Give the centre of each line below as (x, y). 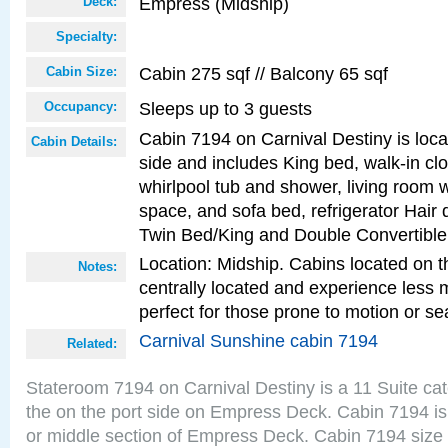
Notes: (97, 266)
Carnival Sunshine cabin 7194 (258, 340)
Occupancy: (80, 106)
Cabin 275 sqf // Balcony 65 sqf (263, 73)
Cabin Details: (74, 141)
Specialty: (86, 36)
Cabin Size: (81, 71)
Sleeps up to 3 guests (225, 108)
